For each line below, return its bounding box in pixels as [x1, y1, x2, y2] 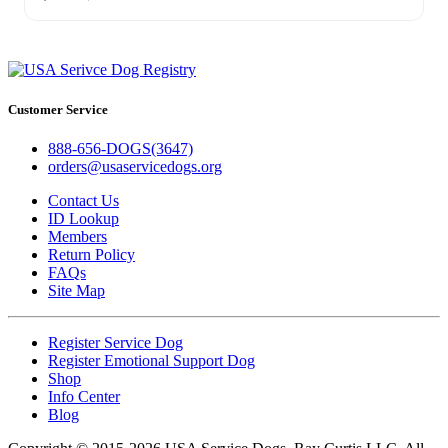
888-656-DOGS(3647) [48, 139, 193, 157]
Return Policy [48, 245, 135, 263]
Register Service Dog [48, 333, 183, 351]
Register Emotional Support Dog [48, 351, 255, 369]
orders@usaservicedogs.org [48, 157, 222, 175]
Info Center [48, 387, 120, 405]
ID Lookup [48, 209, 119, 227]
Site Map [48, 281, 105, 299]
